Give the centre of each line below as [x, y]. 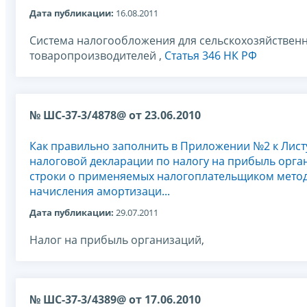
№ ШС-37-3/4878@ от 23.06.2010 [115, 115]
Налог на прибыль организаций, [117, 240]
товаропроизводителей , [97, 55]
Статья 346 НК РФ [211, 55]
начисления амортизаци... [100, 191]
